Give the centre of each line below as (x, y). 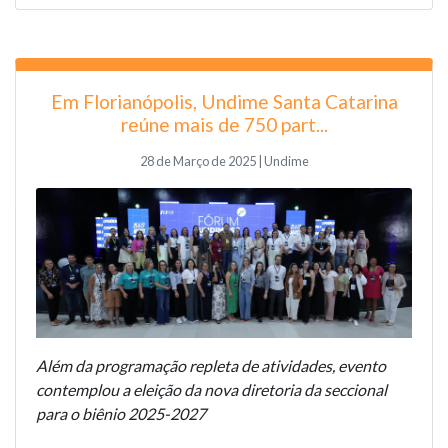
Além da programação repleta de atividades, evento (211, 365)
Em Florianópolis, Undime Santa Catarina (224, 102)
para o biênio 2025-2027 (121, 413)
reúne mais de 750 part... (224, 125)
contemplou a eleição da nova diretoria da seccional (211, 389)
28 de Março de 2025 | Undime (224, 161)
